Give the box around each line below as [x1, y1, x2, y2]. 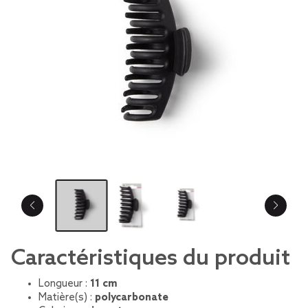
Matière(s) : [38, 291, 95, 304]
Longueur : [38, 278, 90, 290]
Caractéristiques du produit [11, 245, 290, 272]
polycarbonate [95, 291, 168, 304]
